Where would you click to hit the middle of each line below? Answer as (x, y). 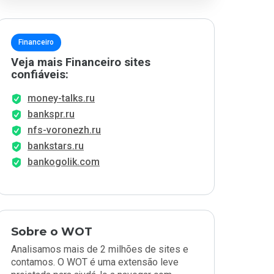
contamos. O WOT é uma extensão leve (95, 262)
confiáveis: (40, 75)
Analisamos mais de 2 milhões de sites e (100, 249)
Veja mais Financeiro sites (81, 62)
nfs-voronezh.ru (64, 130)
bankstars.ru (56, 146)
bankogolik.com (64, 162)
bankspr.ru (51, 114)
